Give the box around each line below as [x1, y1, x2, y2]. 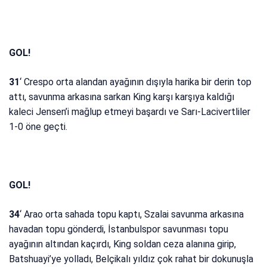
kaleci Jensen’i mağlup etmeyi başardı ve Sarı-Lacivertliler [9, 106, 251, 118]
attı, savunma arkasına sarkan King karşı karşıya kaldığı [9, 91, 235, 103]
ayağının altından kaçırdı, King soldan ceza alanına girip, [9, 238, 237, 250]
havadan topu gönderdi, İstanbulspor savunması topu [9, 223, 229, 235]
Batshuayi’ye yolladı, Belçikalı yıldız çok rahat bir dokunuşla [9, 253, 254, 265]
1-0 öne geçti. [9, 121, 68, 133]
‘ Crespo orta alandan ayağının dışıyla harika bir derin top [20, 76, 252, 88]
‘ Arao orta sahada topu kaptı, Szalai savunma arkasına [20, 209, 244, 221]
